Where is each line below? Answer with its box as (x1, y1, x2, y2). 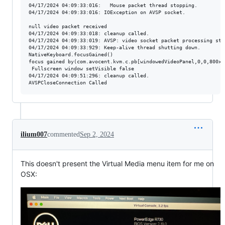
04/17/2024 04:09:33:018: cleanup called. (29, 30, 149, 36)
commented (47, 130, 80, 138)
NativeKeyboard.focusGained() (29, 51, 113, 57)
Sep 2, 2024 (80, 130, 114, 138)
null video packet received (29, 23, 107, 29)
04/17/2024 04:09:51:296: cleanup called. (29, 72, 149, 78)
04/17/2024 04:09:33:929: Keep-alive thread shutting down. (29, 44, 200, 50)
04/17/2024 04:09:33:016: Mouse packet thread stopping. (29, 2, 197, 8)
